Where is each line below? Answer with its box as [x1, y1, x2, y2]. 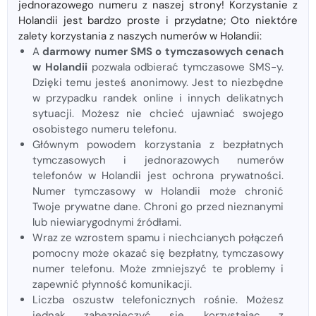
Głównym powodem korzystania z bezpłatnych [32, 138, 284, 152]
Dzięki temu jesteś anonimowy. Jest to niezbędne [32, 75, 284, 90]
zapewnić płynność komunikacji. [32, 277, 192, 292]
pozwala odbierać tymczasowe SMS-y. [87, 60, 284, 75]
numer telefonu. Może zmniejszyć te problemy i [32, 262, 284, 276]
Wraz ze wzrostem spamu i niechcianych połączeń [32, 231, 284, 245]
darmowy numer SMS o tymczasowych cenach [42, 44, 284, 59]
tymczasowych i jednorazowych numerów [32, 153, 284, 168]
